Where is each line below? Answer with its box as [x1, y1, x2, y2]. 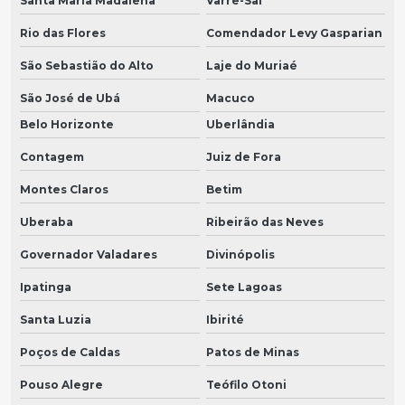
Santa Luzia [20, 313, 91, 327]
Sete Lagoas [205, 280, 282, 295]
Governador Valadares [20, 248, 157, 262]
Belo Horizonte [20, 118, 114, 132]
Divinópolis [205, 248, 275, 262]
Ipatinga [20, 280, 71, 295]
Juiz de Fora [205, 150, 281, 165]
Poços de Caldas [20, 345, 120, 360]
